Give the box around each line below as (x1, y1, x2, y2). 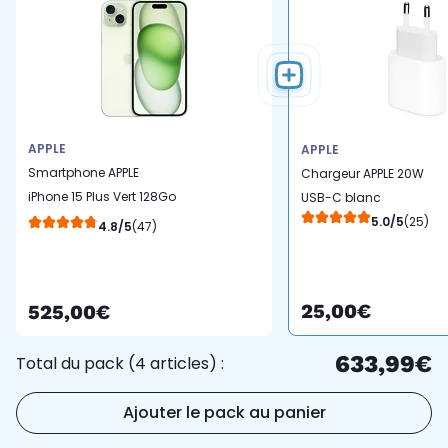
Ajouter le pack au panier (122, 401, 326, 425)
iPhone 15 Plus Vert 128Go (28, 188, 176, 206)
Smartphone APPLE (28, 164, 139, 182)
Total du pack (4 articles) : (16, 352, 224, 376)
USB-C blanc (301, 189, 381, 207)
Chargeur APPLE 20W (301, 165, 424, 183)
